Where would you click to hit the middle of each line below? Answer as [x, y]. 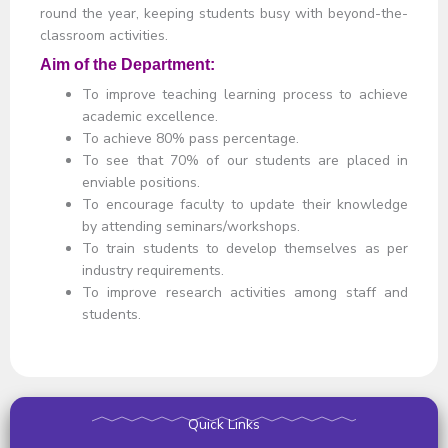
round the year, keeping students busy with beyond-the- [224, 13]
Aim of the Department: [127, 64]
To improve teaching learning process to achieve [245, 94]
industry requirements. [153, 270]
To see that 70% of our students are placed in [245, 160]
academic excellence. [150, 116]
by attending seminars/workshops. [191, 226]
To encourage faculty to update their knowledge [245, 204]
